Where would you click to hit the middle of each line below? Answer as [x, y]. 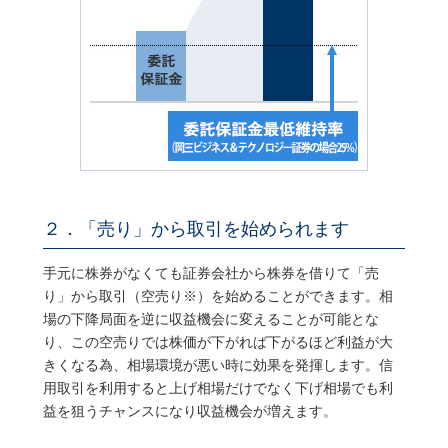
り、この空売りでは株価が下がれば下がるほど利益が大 [217, 341]
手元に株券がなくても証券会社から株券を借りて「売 [210, 272]
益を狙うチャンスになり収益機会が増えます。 [189, 410]
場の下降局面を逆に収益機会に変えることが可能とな [210, 318]
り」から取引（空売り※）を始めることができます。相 [217, 295]
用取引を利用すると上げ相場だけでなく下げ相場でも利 [217, 387]
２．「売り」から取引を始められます [195, 228]
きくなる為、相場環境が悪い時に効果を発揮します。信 [217, 364]
